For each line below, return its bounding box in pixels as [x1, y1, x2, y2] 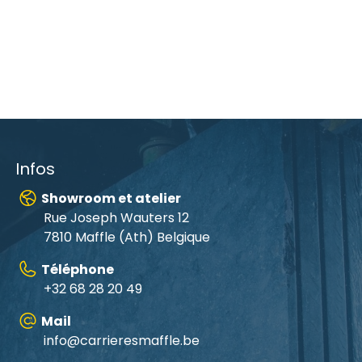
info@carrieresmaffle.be [44, 330, 200, 350]
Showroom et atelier [40, 188, 181, 208]
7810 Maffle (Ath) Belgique [44, 227, 211, 246]
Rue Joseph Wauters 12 [44, 208, 190, 227]
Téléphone [40, 259, 114, 279]
